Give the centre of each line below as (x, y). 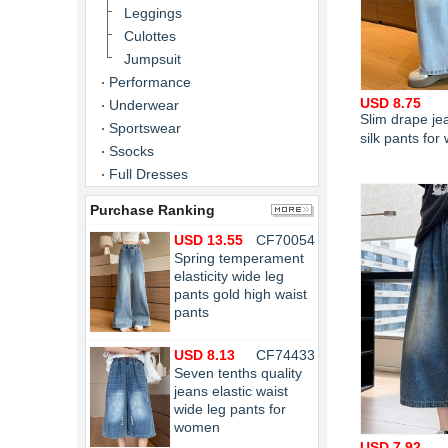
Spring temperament (239, 258)
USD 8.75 (390, 103)
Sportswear (145, 128)
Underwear (144, 105)
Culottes (150, 36)
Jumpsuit (152, 59)
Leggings (153, 13)
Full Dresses (148, 174)
